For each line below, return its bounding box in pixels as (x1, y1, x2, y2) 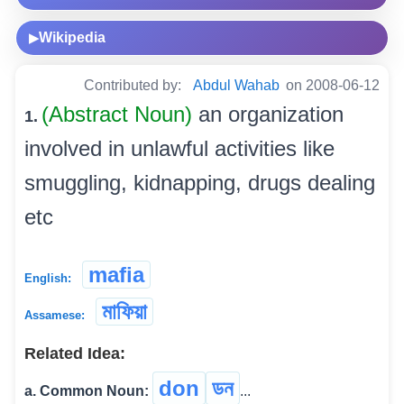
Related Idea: (24, 344, 125, 363)
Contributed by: (84, 78, 185, 94)
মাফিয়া (102, 299, 147, 325)
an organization (198, 102, 344, 127)
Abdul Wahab (193, 78, 280, 94)
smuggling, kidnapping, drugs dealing (24, 170, 375, 196)
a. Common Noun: (24, 383, 149, 399)
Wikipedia (39, 30, 106, 46)
